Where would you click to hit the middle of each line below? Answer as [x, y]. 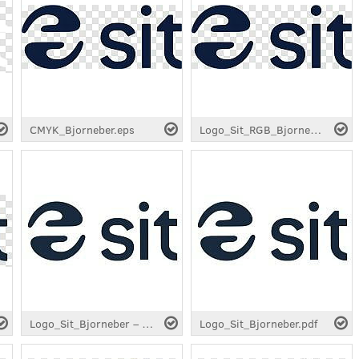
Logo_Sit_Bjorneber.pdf [258, 323]
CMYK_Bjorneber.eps [82, 129]
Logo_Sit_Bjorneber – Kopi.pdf [147, 323]
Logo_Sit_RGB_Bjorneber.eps [316, 129]
